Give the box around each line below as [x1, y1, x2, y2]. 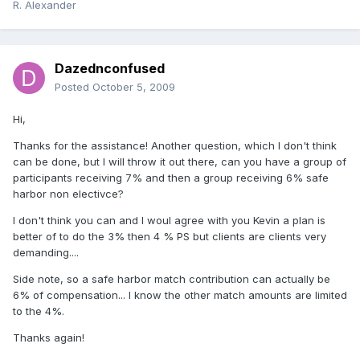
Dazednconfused [55, 60, 165, 77]
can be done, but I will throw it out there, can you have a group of [13, 155, 346, 169]
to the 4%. [13, 305, 64, 318]
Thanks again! [13, 331, 84, 345]
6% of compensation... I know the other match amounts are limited [13, 288, 347, 302]
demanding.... [13, 246, 79, 260]
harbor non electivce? [13, 187, 124, 201]
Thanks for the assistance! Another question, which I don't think [13, 139, 337, 153]
